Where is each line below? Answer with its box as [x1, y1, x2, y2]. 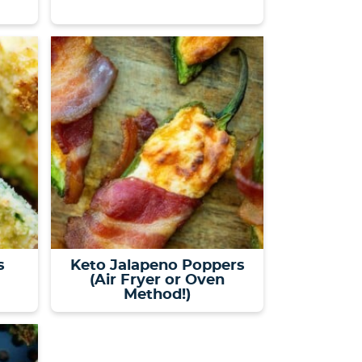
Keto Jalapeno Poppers [69, 258, 245, 273]
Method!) [124, 287, 191, 302]
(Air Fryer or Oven [90, 272, 225, 288]
